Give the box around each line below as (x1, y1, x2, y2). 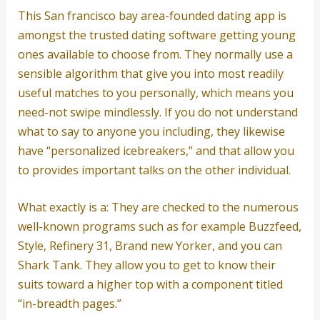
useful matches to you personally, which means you (17, 84, 294, 101)
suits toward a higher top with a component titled (17, 276, 283, 293)
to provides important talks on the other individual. (17, 161, 291, 178)
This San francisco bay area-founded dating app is (17, 7, 286, 24)
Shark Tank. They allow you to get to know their (17, 257, 276, 274)
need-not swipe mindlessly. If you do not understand (17, 104, 298, 120)
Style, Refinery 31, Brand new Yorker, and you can (17, 238, 282, 254)
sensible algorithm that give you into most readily (17, 65, 284, 81)
